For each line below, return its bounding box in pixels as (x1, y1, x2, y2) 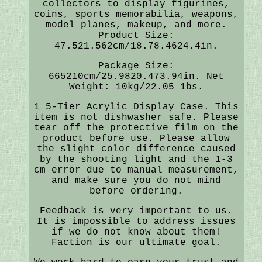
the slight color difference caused (36, 143, 236, 154)
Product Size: (98, 30, 174, 41)
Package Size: (98, 60, 174, 71)
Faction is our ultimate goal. (51, 237, 221, 248)
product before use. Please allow (42, 133, 230, 144)
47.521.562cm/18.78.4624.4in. (54, 40, 218, 51)
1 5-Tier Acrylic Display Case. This (33, 101, 239, 112)
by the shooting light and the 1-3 (39, 154, 233, 165)
